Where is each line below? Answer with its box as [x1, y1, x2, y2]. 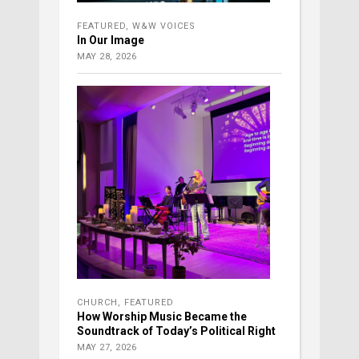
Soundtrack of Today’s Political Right [77, 325, 276, 338]
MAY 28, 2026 [77, 51, 136, 63]
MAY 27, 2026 [77, 342, 136, 353]
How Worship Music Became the [77, 310, 247, 324]
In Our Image [77, 34, 144, 47]
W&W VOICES [132, 21, 196, 32]
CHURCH [77, 297, 118, 309]
